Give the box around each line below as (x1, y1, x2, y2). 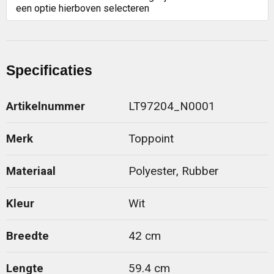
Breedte (6, 229, 49, 243)
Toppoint (128, 131, 174, 146)
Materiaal (6, 164, 56, 178)
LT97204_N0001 (128, 99, 215, 113)
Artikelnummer (6, 99, 85, 113)
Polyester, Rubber (128, 164, 219, 178)
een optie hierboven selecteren (15, 2, 149, 14)
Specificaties (6, 62, 92, 78)
